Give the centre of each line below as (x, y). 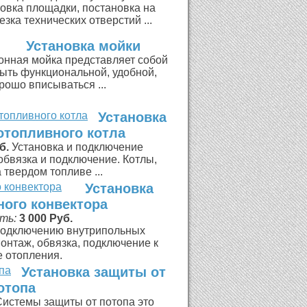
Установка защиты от (94, 272)
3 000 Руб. (46, 218)
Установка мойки (83, 46)
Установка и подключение (77, 147)
